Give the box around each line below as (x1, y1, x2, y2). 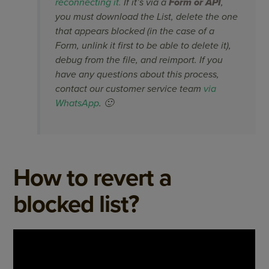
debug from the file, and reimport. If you (55, 53, 223, 66)
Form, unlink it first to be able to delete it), (55, 39, 232, 52)
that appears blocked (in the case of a (55, 25, 215, 37)
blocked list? (13, 189, 139, 219)
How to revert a (13, 163, 172, 192)
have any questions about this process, (55, 68, 220, 80)
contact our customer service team (55, 82, 204, 95)
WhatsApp (55, 97, 100, 109)
